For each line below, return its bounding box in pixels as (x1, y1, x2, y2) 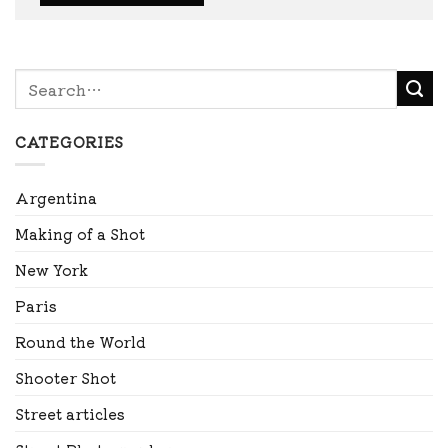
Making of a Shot (15, 223, 145, 245)
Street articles (15, 403, 125, 425)
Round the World (15, 331, 146, 353)
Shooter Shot (15, 367, 116, 389)
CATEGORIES (15, 131, 125, 153)
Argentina (15, 187, 97, 209)
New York (15, 259, 88, 281)
